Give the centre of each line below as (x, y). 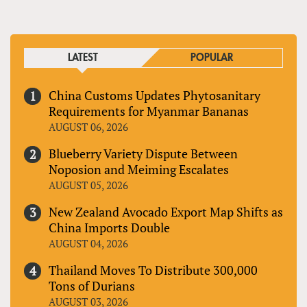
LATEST (83, 58)
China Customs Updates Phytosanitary (155, 95)
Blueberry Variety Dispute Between (143, 153)
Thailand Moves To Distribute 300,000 (153, 270)
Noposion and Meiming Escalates (139, 169)
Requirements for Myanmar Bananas (149, 111)
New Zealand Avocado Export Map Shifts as (166, 211)
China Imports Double (109, 227)
